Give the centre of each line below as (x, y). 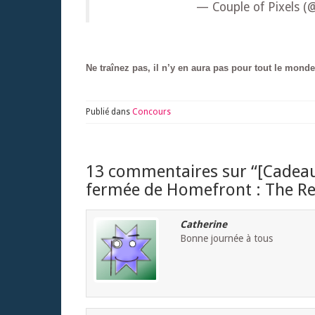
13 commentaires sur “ (172, 172)
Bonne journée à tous (226, 239)
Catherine (204, 225)
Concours (152, 112)
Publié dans (109, 112)
